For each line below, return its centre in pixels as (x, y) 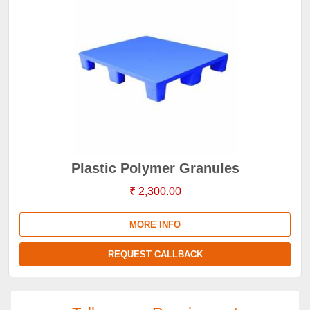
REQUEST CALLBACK (155, 254)
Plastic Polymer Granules (155, 168)
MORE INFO (155, 225)
